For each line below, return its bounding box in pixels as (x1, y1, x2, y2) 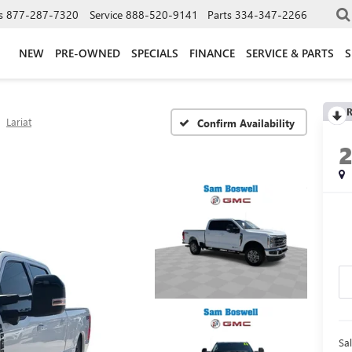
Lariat (6, 115, 31, 128)
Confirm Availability (197, 115, 295, 130)
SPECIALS (131, 45, 178, 60)
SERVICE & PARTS (246, 45, 334, 60)
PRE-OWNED (55, 45, 120, 60)
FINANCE (189, 45, 235, 60)
